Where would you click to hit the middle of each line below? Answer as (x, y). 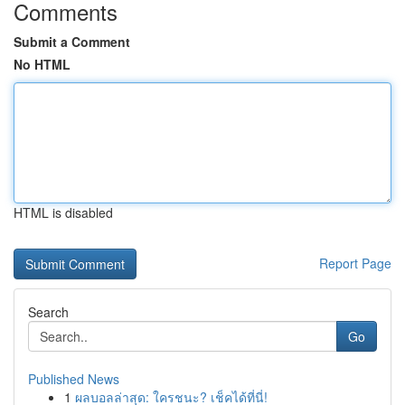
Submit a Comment (72, 42)
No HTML (42, 64)
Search (48, 312)
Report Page (355, 263)
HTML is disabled (63, 212)
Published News (74, 379)
